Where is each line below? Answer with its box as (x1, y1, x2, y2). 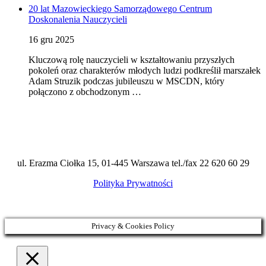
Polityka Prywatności (93, 178, 173, 189)
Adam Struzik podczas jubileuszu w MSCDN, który (28, 76, 224, 87)
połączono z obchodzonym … (28, 87, 141, 97)
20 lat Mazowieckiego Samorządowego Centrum (28, 4, 212, 14)
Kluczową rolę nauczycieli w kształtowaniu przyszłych (28, 55, 235, 65)
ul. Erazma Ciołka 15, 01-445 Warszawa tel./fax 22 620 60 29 (17, 158, 249, 169)
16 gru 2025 (28, 34, 74, 45)
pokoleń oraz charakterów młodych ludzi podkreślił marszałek (28, 65, 261, 76)
